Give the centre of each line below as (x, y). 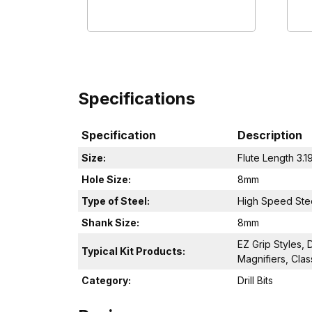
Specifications (136, 99)
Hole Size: (106, 179)
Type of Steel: (116, 201)
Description (270, 135)
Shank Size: (110, 222)
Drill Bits (255, 280)
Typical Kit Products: (133, 251)
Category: (106, 280)
